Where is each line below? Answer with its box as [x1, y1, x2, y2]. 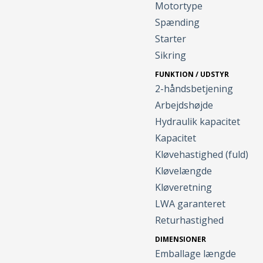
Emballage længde [155, 247, 237, 261]
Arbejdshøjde [155, 99, 214, 112]
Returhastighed [155, 214, 224, 227]
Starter [155, 32, 187, 46]
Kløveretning [155, 181, 213, 194]
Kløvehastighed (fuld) [155, 148, 249, 161]
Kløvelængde [155, 164, 213, 178]
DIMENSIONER [155, 234, 207, 245]
